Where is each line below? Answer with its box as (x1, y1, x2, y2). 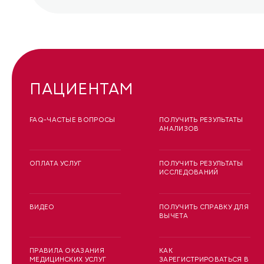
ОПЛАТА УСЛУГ (29, 159, 82, 169)
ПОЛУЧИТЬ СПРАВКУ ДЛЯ (159, 203, 249, 212)
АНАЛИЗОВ (159, 124, 199, 134)
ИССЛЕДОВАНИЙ (159, 168, 219, 177)
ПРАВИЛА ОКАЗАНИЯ (29, 246, 104, 256)
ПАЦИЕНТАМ (29, 78, 134, 100)
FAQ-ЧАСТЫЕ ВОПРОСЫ (29, 115, 115, 125)
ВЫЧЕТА (159, 212, 188, 221)
